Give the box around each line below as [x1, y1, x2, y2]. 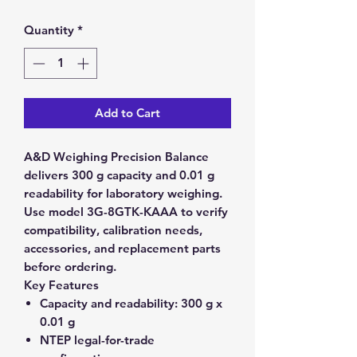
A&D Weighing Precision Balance [24, 148, 209, 164]
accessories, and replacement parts [24, 240, 221, 256]
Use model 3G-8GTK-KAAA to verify [24, 203, 228, 219]
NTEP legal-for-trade [40, 331, 155, 347]
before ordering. [24, 258, 116, 274]
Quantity [24, 22, 74, 37]
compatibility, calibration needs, [24, 222, 202, 237]
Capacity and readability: [40, 295, 178, 311]
